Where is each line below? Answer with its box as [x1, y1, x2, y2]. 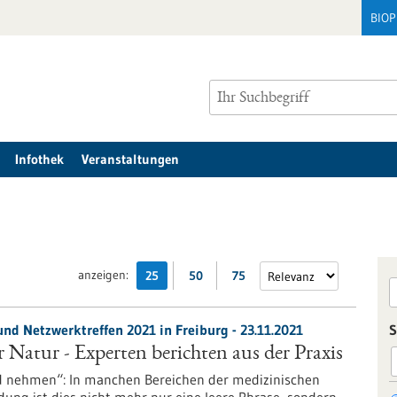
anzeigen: [78, 267, 128, 283]
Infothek [15, 151, 64, 167]
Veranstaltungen [82, 151, 179, 167]
